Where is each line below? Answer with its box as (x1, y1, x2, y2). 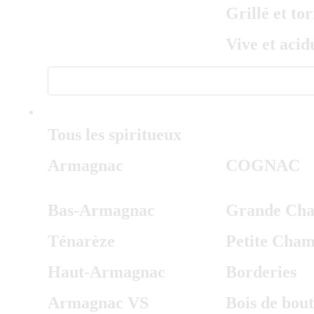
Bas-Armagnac (48, 201, 155, 219)
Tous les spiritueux (48, 125, 182, 144)
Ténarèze (48, 232, 115, 250)
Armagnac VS (48, 294, 149, 312)
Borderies (225, 263, 296, 281)
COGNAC (225, 156, 300, 175)
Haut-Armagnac (48, 263, 165, 281)
